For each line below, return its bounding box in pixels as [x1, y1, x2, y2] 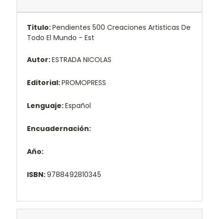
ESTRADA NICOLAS [52, 54, 111, 65]
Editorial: [27, 77, 62, 88]
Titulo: [27, 22, 52, 32]
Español [65, 100, 91, 110]
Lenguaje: [27, 100, 65, 110]
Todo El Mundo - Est [27, 32, 94, 43]
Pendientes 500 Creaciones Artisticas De [52, 22, 191, 32]
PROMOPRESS [62, 77, 106, 88]
